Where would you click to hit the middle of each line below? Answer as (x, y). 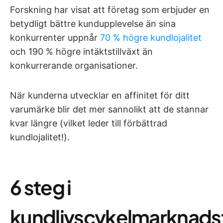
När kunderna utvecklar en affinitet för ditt (100, 95)
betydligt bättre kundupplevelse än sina (93, 24)
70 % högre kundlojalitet (151, 38)
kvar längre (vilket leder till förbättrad (89, 123)
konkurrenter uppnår (55, 38)
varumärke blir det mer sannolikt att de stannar (109, 109)
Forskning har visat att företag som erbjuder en (110, 10)
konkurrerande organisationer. (74, 65)
